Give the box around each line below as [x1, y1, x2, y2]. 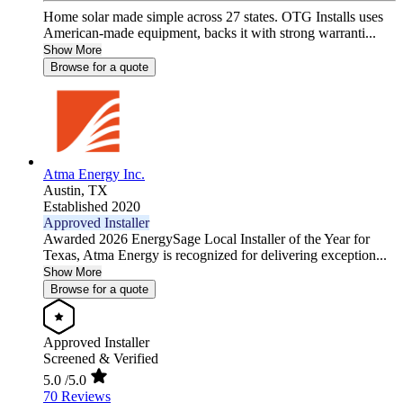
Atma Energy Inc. [43, 166, 145, 183]
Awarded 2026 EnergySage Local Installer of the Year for [43, 231, 370, 247]
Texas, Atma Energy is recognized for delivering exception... [43, 247, 387, 264]
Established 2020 [43, 199, 140, 215]
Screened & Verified [43, 351, 158, 367]
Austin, [43, 183, 88, 199]
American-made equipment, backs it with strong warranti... [43, 25, 376, 41]
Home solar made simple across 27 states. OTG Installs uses [43, 9, 383, 25]
